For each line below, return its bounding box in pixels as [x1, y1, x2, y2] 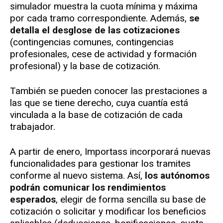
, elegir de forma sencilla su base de [56, 194, 206, 206]
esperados [10, 194, 56, 206]
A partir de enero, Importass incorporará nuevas [10, 146, 211, 158]
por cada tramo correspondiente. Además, [10, 12, 189, 24]
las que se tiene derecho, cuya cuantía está [10, 97, 188, 109]
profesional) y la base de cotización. [10, 60, 160, 72]
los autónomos [145, 170, 210, 182]
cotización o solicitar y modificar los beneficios [10, 206, 206, 218]
